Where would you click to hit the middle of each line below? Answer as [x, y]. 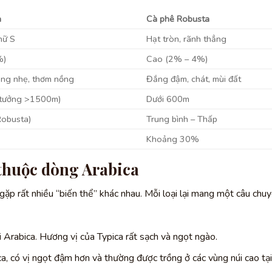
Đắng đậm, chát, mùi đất [194, 79]
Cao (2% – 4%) [177, 59]
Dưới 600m [168, 99]
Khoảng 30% [173, 139]
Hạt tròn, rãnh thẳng [187, 39]
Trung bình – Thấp [182, 119]
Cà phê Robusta [178, 19]
